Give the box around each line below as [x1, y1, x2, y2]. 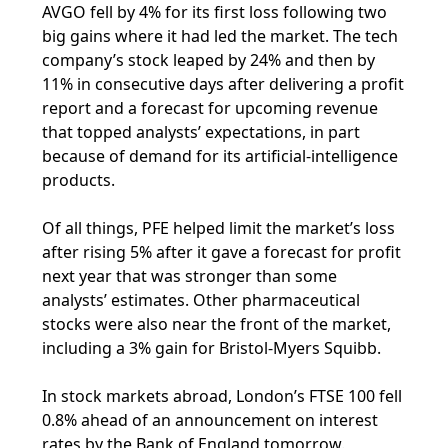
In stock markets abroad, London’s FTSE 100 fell [42, 385, 403, 407]
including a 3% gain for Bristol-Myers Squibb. [42, 337, 382, 359]
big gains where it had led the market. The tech [42, 25, 399, 47]
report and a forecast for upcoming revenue [42, 97, 379, 119]
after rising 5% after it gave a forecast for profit [42, 241, 402, 263]
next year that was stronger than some [42, 265, 338, 287]
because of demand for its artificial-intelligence [42, 145, 399, 167]
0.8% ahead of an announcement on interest [42, 409, 379, 431]
